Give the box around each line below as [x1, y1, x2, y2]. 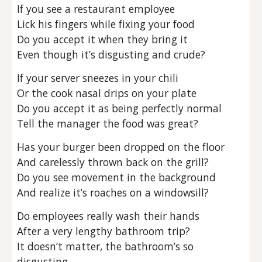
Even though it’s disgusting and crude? [17, 47, 206, 61]
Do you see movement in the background [17, 170, 216, 184]
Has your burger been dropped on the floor [17, 140, 225, 154]
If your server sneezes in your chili [17, 71, 179, 85]
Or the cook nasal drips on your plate [17, 86, 197, 100]
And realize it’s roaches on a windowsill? [17, 185, 209, 199]
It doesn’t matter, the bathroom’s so [17, 239, 194, 253]
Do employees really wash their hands [17, 209, 200, 223]
